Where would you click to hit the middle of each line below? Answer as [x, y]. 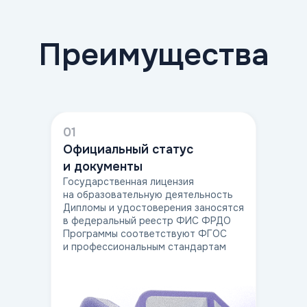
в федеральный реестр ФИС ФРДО [147, 220]
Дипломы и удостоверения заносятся [153, 207]
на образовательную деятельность [148, 194]
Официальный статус [128, 149]
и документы [103, 166]
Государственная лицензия [128, 181]
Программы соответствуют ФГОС [145, 233]
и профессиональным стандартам [145, 246]
